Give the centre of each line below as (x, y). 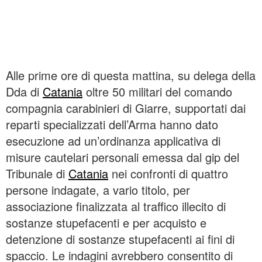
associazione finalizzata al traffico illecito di (116, 206)
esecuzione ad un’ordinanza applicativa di (113, 141)
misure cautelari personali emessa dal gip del (123, 157)
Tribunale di (37, 173)
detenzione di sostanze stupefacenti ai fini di (120, 239)
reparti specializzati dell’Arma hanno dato (112, 124)
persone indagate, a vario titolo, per (98, 190)
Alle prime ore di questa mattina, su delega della (131, 75)
